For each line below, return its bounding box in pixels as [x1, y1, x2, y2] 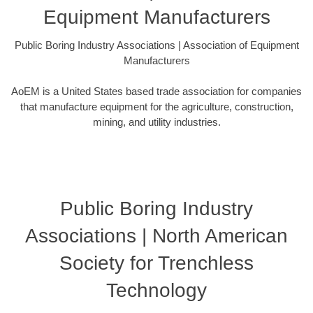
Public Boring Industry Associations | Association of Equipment [14, 38, 299, 51]
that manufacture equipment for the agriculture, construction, [20, 101, 293, 113]
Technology [106, 279, 207, 301]
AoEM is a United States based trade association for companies [11, 85, 302, 98]
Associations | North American [25, 224, 288, 247]
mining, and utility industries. [92, 116, 221, 129]
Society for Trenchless [59, 252, 254, 274]
